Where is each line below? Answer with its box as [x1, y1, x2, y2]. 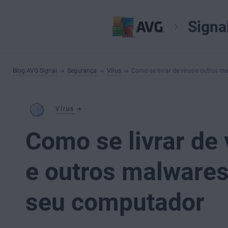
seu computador [25, 188, 205, 217]
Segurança [67, 67, 97, 74]
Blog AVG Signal [13, 67, 57, 74]
